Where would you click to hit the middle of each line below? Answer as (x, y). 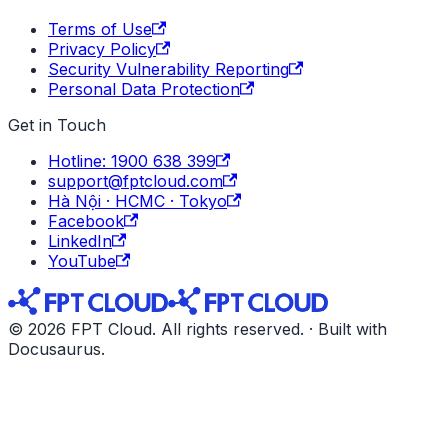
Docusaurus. (56, 348)
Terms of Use (100, 28)
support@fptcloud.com (135, 180)
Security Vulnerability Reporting (168, 68)
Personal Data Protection (144, 88)
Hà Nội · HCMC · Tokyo (137, 200)
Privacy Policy (102, 48)
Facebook (86, 220)
